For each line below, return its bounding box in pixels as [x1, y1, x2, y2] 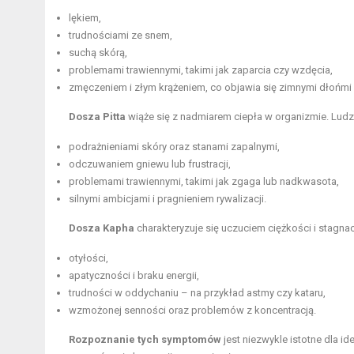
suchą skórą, [69, 47, 127, 59]
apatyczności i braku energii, [69, 269, 199, 282]
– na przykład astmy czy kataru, [179, 287, 326, 299]
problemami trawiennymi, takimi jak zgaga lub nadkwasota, [69, 175, 339, 188]
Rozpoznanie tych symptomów [69, 333, 221, 346]
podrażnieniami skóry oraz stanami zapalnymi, [69, 141, 280, 153]
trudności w [69, 287, 125, 299]
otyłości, [69, 252, 108, 265]
